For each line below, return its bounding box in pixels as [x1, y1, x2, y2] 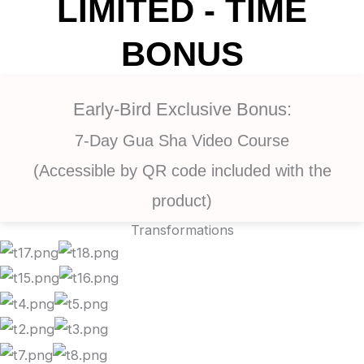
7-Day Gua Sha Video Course [75, 132, 289, 150]
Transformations [130, 222, 234, 239]
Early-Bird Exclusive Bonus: [72, 99, 292, 120]
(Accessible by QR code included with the [32, 162, 331, 180]
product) [152, 192, 212, 210]
